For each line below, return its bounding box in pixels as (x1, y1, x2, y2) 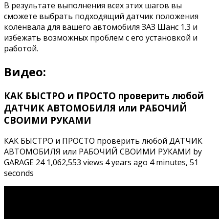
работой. (4, 43, 38, 54)
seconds (4, 167, 34, 178)
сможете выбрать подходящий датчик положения (4, 11, 198, 22)
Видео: (4, 64, 46, 80)
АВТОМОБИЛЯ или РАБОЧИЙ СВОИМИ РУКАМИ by (4, 146, 202, 157)
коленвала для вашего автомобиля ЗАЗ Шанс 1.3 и (4, 22, 197, 33)
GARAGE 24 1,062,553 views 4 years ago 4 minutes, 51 (4, 156, 198, 168)
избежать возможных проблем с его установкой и (4, 32, 197, 44)
